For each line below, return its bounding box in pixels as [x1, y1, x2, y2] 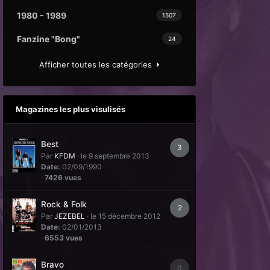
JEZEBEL [54, 212, 86, 221]
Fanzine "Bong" [17, 34, 81, 44]
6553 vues [45, 233, 83, 242]
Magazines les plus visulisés [16, 104, 126, 114]
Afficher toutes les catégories [39, 60, 157, 69]
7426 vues [45, 173, 82, 182]
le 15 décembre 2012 [90, 212, 161, 221]
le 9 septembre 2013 [81, 151, 150, 160]
